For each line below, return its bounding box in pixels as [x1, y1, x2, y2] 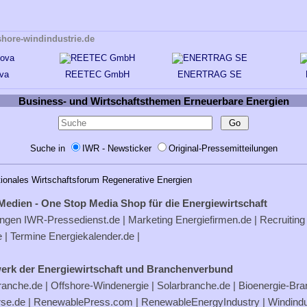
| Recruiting [251, 213, 305, 225]
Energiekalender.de [49, 230, 134, 242]
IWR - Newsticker [82, 143, 154, 153]
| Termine [2, 230, 49, 242]
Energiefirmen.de [175, 213, 251, 225]
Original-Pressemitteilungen [168, 143, 278, 153]
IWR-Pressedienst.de [24, 213, 120, 225]
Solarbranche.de [157, 279, 230, 291]
